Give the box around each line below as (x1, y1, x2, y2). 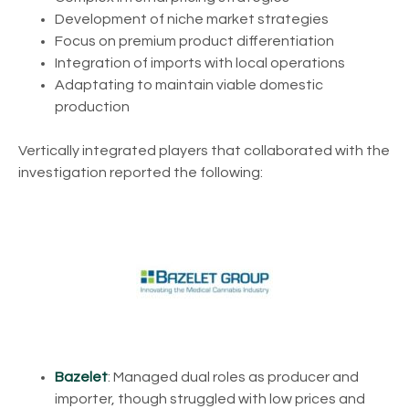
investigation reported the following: (18, 164, 263, 180)
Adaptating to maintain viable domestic (55, 77, 323, 92)
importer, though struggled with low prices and (55, 391, 365, 406)
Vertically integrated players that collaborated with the (18, 142, 390, 158)
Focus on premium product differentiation (55, 33, 334, 48)
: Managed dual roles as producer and (108, 369, 359, 384)
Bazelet (55, 369, 108, 384)
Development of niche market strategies (55, 11, 329, 26)
